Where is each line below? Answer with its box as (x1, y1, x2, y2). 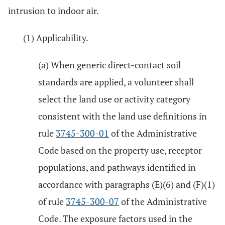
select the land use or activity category (38, 93, 190, 105)
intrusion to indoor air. (8, 5, 99, 17)
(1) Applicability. (23, 32, 88, 44)
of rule (38, 195, 66, 207)
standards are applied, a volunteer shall (38, 76, 194, 88)
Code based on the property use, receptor (38, 144, 202, 156)
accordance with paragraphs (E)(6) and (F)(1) (38, 178, 215, 190)
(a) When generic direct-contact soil (38, 59, 181, 71)
